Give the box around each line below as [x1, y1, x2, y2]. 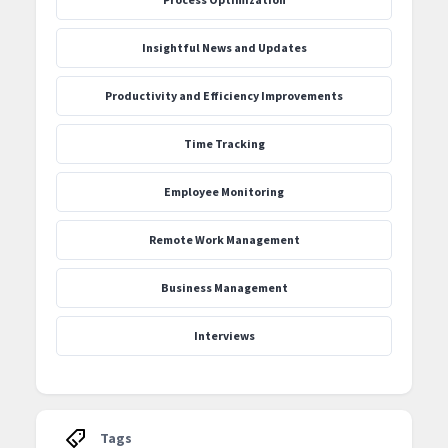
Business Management [160, 280, 288, 296]
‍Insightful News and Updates [141, 40, 307, 56]
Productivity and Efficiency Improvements [105, 88, 343, 104]
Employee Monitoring [164, 184, 284, 200]
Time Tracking [183, 136, 265, 152]
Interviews [193, 328, 255, 344]
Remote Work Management [148, 232, 300, 248]
